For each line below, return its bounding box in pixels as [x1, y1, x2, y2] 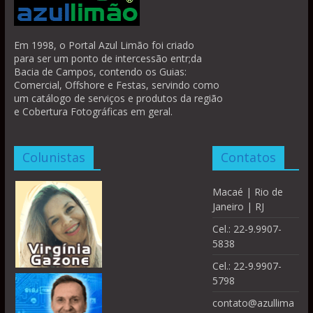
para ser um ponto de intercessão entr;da [13, 52, 202, 66]
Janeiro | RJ [212, 200, 265, 214]
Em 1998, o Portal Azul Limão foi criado [13, 38, 194, 52]
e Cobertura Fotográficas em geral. [13, 105, 173, 119]
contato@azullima [212, 296, 295, 310]
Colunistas [22, 149, 85, 166]
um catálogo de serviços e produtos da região [13, 92, 223, 105]
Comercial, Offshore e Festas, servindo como [13, 78, 219, 92]
